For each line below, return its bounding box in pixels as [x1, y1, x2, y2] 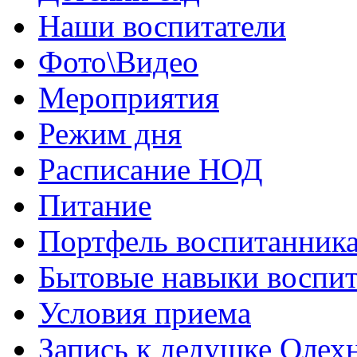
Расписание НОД [38, 152, 263, 187]
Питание [38, 188, 151, 223]
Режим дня [38, 116, 182, 151]
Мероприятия [38, 80, 219, 116]
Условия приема [38, 296, 251, 331]
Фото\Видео [38, 45, 198, 80]
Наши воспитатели [38, 9, 286, 44]
